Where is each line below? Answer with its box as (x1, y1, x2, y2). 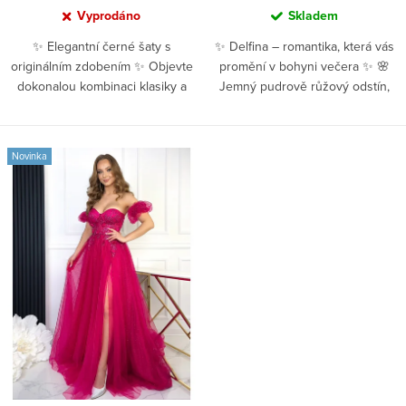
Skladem (288, 6, 338, 26)
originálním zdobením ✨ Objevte (10, 57, 193, 76)
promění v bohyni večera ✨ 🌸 (219, 57, 390, 76)
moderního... (67, 97, 136, 116)
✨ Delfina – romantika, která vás (215, 37, 394, 56)
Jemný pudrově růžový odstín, (219, 77, 390, 96)
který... (286, 97, 323, 116)
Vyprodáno (77, 6, 140, 26)
